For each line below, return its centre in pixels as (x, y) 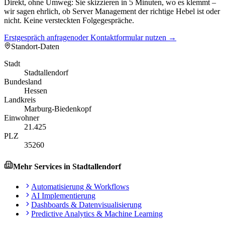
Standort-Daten (35, 47)
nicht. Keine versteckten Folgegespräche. (69, 21)
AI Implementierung (63, 195)
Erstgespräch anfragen (39, 38)
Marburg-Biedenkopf (58, 109)
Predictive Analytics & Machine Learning (97, 213)
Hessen (36, 91)
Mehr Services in (43, 167)
